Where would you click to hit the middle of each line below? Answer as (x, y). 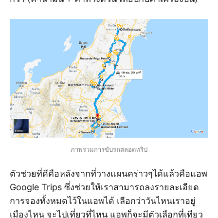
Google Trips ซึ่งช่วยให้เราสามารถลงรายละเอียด (104, 187)
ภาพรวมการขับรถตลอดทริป (109, 150)
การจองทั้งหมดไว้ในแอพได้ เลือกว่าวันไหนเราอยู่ (103, 201)
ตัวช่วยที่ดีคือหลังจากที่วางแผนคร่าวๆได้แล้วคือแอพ (109, 174)
